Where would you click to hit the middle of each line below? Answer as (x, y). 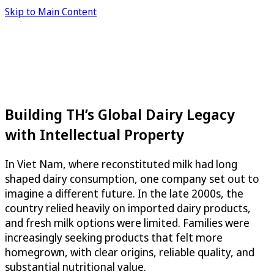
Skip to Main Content (51, 12)
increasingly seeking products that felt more (114, 237)
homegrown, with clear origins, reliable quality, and (130, 252)
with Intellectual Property (94, 134)
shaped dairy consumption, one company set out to (132, 178)
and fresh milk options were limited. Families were (127, 222)
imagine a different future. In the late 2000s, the (124, 193)
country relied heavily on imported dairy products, (128, 208)
